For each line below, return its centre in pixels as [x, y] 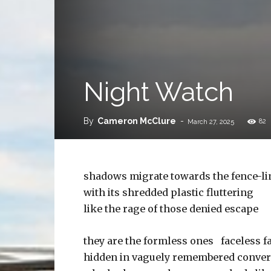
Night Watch [158, 92]
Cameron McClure [137, 121]
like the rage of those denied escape [171, 209]
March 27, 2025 [211, 122]
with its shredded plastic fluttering [168, 192]
